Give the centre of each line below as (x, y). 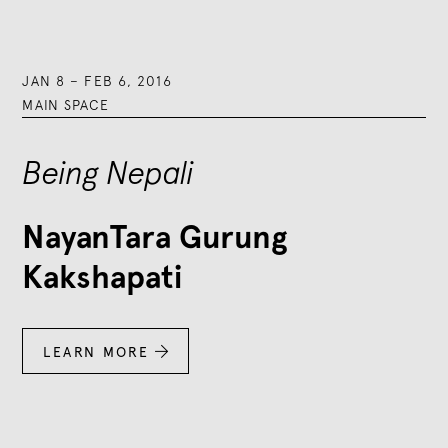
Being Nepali (108, 172)
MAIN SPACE (66, 104)
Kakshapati (102, 277)
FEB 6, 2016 (128, 80)
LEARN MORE (96, 351)
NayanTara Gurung (155, 237)
